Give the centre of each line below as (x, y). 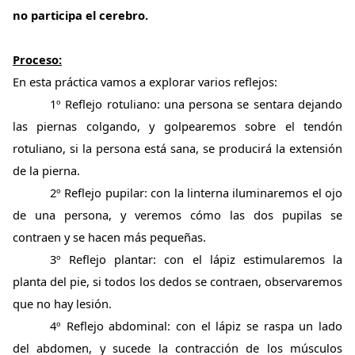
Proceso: (37, 59)
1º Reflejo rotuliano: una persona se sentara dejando (196, 103)
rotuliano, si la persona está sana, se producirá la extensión (177, 148)
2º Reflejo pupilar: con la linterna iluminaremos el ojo (196, 192)
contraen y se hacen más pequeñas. (109, 237)
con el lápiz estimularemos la (254, 259)
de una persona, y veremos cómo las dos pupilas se (177, 214)
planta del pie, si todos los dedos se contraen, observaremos (177, 281)
